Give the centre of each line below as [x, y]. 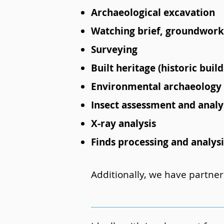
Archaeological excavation [153, 12]
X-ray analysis [123, 123]
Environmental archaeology [156, 86]
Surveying [114, 49]
